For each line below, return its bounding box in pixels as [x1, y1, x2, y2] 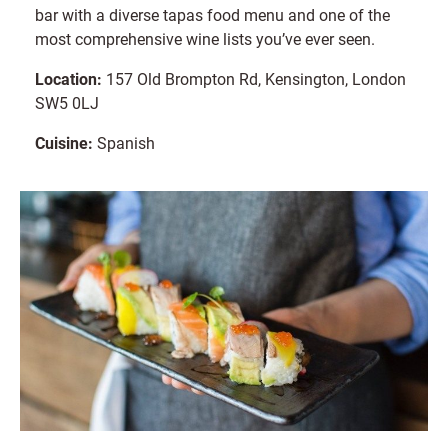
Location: [35, 68, 102, 90]
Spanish [93, 132, 155, 154]
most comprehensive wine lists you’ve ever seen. [35, 28, 375, 50]
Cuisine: [35, 132, 93, 154]
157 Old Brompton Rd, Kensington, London [102, 68, 406, 90]
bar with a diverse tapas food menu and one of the [35, 4, 390, 26]
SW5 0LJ [35, 92, 99, 114]
